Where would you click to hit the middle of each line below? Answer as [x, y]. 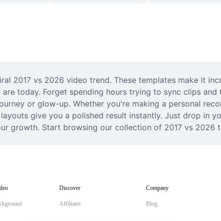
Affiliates [70, 204]
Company [157, 188]
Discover [70, 188]
